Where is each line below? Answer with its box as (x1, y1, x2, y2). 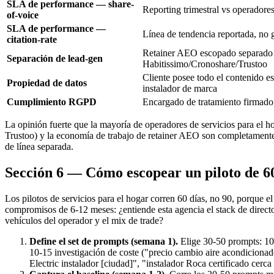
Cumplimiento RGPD (7, 96, 97, 107)
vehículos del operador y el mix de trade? (5, 215, 163, 226)
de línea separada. (5, 141, 73, 152)
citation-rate (7, 34, 57, 45)
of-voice (7, 9, 39, 20)
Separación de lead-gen (7, 53, 103, 64)
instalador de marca (143, 83, 217, 94)
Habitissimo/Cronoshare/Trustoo (143, 58, 267, 69)
